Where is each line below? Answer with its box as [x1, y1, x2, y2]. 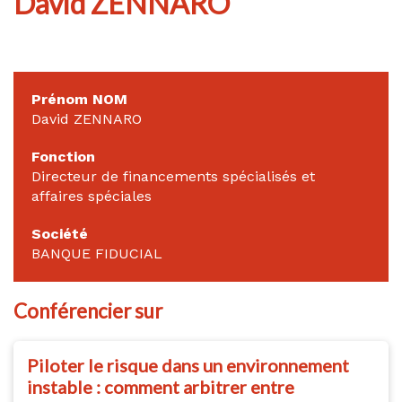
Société [31, 224, 88, 242]
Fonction [31, 147, 95, 165]
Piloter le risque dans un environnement [27, 354, 349, 376]
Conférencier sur [13, 298, 162, 323]
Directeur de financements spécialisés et [31, 167, 315, 185]
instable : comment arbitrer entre [27, 375, 294, 398]
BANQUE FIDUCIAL [31, 244, 162, 262]
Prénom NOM [31, 90, 127, 108]
